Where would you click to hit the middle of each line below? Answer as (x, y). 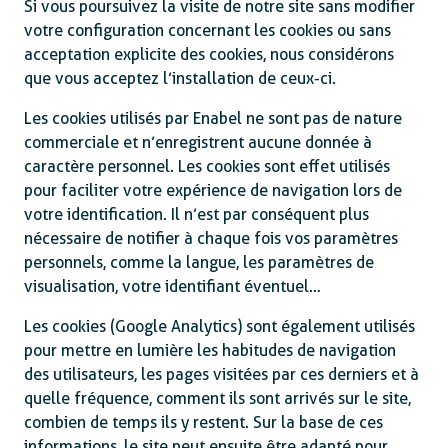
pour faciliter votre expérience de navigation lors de (213, 190)
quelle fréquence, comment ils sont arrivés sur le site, (217, 398)
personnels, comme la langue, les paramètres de (199, 262)
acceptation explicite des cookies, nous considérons (209, 54)
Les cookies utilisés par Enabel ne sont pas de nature (213, 118)
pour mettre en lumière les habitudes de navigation (210, 350)
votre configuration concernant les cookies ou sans (207, 30)
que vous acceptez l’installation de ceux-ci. (180, 78)
